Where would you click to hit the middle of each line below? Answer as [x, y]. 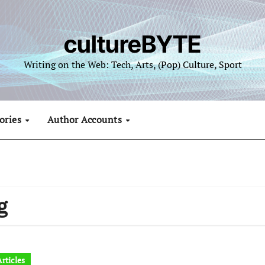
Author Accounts [86, 119]
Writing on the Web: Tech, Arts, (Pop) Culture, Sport [132, 64]
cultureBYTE [132, 44]
